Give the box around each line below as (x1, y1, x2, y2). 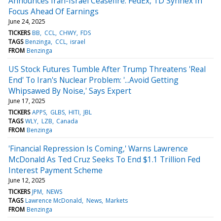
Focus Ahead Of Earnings (8, 5, 99, 17)
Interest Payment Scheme (8, 164, 103, 176)
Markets (105, 196, 128, 205)
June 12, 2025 (8, 176, 45, 184)
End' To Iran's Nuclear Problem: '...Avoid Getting (8, 74, 179, 85)
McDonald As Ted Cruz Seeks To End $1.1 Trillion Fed (8, 153, 200, 165)
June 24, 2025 (8, 17, 45, 26)
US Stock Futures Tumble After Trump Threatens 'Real (8, 63, 206, 74)
